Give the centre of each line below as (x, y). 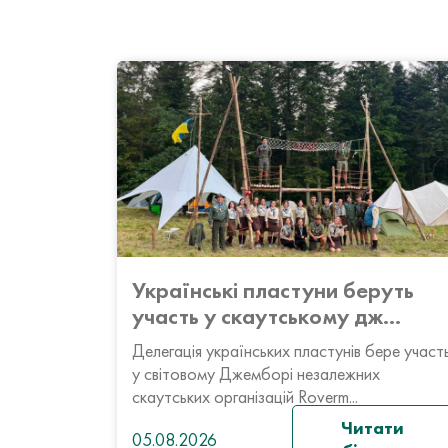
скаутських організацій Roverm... (245, 396)
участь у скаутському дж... (266, 316)
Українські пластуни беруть (273, 290)
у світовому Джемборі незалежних (256, 373)
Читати (372, 427)
